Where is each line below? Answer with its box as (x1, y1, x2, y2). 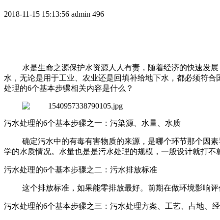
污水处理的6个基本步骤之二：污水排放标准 (4, 165, 157, 174)
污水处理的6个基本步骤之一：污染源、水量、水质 (4, 118, 181, 127)
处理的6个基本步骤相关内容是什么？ (4, 83, 134, 92)
